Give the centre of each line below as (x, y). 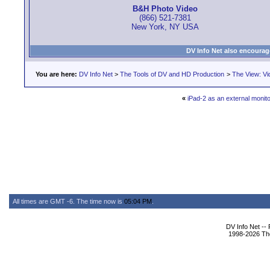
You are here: (56, 74)
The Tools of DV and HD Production (172, 74)
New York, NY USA (165, 27)
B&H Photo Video (165, 9)
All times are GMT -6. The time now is (68, 201)
